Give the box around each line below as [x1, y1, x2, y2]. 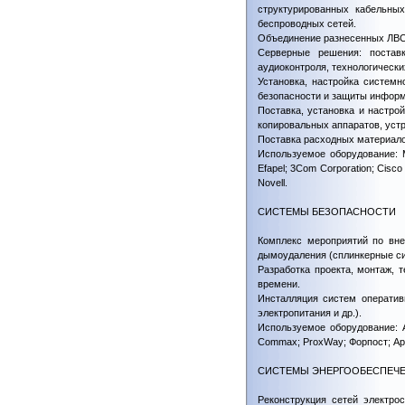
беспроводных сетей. [258, 18, 356, 29]
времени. [258, 278, 300, 289]
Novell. [258, 177, 287, 188]
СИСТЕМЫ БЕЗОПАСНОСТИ [258, 206, 396, 217]
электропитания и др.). [258, 307, 362, 318]
